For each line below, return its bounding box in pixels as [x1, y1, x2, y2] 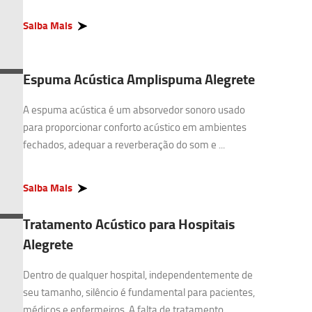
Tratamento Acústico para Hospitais [23, 214, 235, 234]
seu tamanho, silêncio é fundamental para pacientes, [23, 285, 255, 299]
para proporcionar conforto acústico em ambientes [23, 120, 247, 134]
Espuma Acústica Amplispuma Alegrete [23, 69, 255, 89]
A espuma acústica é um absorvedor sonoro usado [23, 102, 245, 117]
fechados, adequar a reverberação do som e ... [23, 137, 225, 152]
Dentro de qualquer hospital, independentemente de [23, 267, 253, 282]
